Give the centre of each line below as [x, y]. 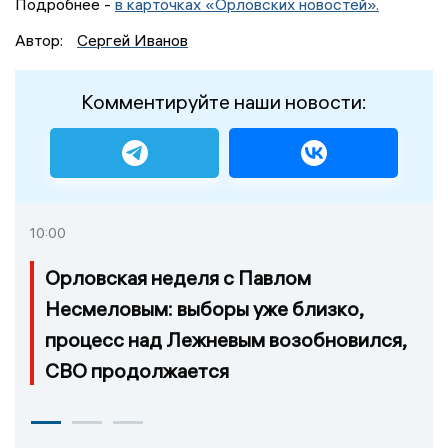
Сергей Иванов [132, 40]
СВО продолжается [137, 371]
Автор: [41, 40]
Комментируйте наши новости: [224, 102]
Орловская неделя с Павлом [178, 278]
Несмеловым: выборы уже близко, [204, 309]
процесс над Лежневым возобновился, [225, 340]
